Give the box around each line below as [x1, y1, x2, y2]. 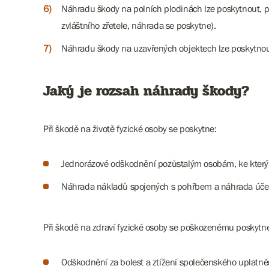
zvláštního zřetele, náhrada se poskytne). [61, 20, 216, 31]
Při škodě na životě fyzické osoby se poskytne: [43, 123, 217, 134]
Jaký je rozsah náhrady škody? [43, 80, 249, 102]
